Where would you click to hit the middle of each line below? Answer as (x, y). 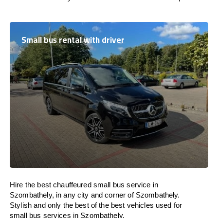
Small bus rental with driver (73, 40)
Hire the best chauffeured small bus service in (84, 185)
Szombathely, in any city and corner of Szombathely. (95, 195)
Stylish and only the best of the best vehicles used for (96, 205)
